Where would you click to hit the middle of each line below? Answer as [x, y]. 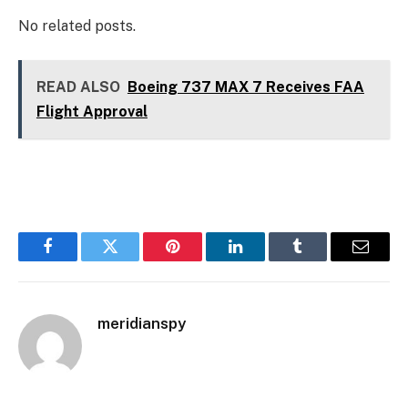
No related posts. [77, 25]
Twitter [133, 260]
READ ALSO [78, 87]
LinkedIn [264, 260]
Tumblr [321, 260]
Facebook [78, 260]
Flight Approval [92, 112]
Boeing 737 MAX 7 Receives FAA [245, 87]
